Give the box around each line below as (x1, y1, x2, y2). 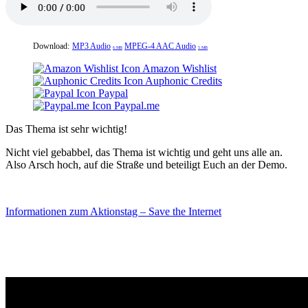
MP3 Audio (72, 41, 111, 52)
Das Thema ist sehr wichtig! (5, 123, 127, 135)
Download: (33, 41, 69, 52)
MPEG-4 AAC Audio (124, 41, 196, 52)
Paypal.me (111, 100, 159, 112)
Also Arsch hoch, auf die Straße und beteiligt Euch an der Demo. (5, 159, 287, 171)
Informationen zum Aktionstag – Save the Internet (5, 206, 221, 218)
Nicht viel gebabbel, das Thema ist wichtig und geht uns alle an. (5, 146, 283, 159)
